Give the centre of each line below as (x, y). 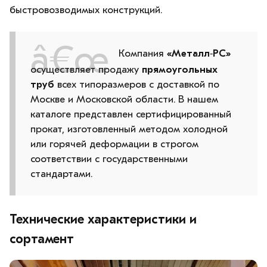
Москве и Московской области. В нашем (124, 99)
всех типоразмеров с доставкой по (137, 84)
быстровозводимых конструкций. (86, 10)
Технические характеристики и (103, 219)
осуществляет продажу (86, 69)
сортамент (42, 239)
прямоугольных (180, 69)
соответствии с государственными (109, 159)
